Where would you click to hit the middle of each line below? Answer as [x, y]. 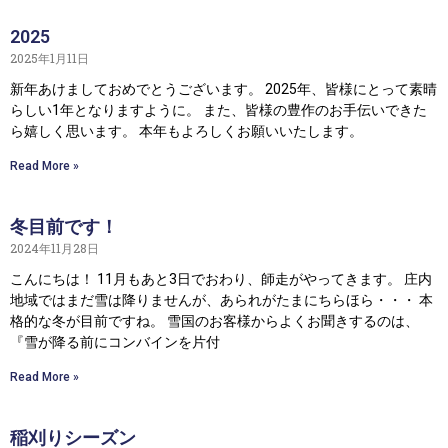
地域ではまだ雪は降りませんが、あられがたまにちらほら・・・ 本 [221, 299]
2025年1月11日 [49, 57]
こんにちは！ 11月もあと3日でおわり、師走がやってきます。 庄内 [221, 278]
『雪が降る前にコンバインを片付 [115, 341]
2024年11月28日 [54, 247]
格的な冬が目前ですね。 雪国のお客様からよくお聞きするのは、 [214, 320]
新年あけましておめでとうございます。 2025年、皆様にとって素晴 [223, 88]
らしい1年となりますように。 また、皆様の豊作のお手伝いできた [218, 109]
